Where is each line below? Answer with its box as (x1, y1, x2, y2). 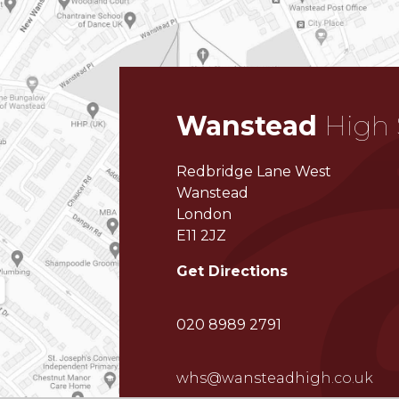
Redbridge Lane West (176, 162, 332, 180)
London (176, 205, 232, 223)
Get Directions (176, 262, 289, 280)
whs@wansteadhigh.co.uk (176, 369, 374, 387)
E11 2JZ (176, 226, 227, 244)
